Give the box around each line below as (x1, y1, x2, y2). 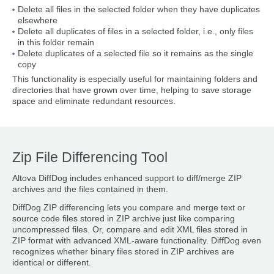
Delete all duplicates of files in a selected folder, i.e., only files (18, 26, 253, 36)
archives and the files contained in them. (12, 185, 168, 194)
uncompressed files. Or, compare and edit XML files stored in (12, 225, 248, 235)
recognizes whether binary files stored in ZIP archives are (12, 247, 234, 257)
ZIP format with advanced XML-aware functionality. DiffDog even (12, 236, 261, 246)
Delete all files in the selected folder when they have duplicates (18, 4, 260, 14)
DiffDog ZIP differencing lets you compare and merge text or (12, 203, 245, 213)
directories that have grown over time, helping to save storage (12, 85, 251, 95)
